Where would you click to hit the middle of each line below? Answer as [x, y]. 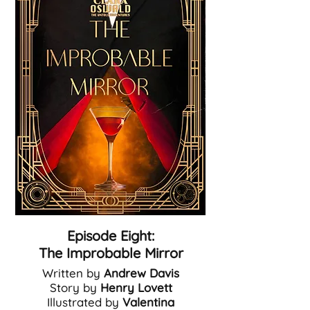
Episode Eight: [111, 236]
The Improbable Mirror [111, 253]
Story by [75, 288]
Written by [71, 273]
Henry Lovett [136, 288]
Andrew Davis [140, 273]
